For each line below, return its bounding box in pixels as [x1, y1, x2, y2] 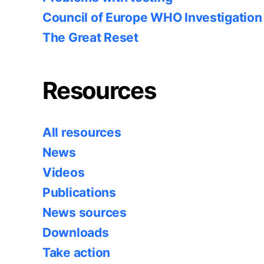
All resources [42, 124, 121, 140]
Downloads [42, 225, 109, 240]
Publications [42, 184, 116, 200]
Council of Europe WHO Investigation [42, 9, 262, 25]
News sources [42, 204, 127, 220]
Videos [42, 164, 85, 180]
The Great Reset [42, 29, 138, 45]
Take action [42, 245, 111, 260]
